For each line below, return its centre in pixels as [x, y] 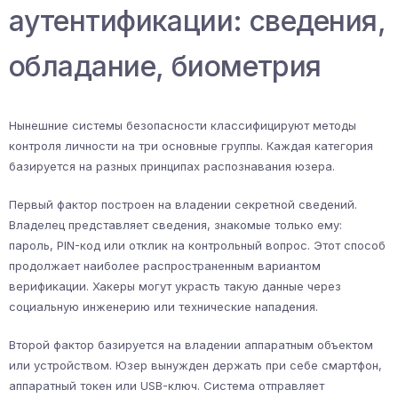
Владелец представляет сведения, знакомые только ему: [175, 225]
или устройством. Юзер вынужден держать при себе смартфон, [195, 366]
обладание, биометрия [165, 67]
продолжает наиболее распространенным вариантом [165, 266]
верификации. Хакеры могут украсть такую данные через [175, 287]
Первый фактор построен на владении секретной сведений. [183, 205]
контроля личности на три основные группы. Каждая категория [191, 146]
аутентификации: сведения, [197, 21]
